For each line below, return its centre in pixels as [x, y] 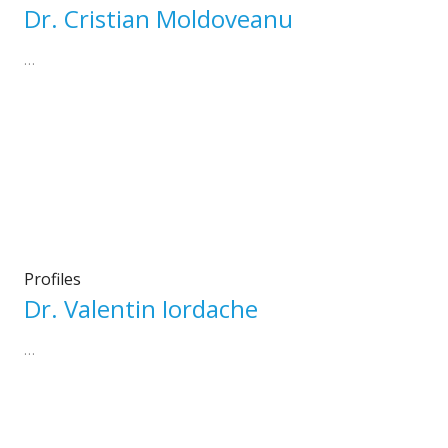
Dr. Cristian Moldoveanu [158, 19]
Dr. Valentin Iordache [140, 308]
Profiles [52, 278]
